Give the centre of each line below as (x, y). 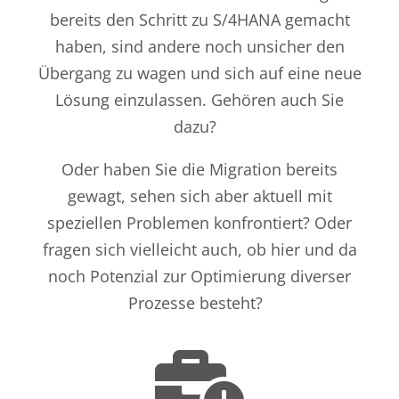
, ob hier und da (297, 250)
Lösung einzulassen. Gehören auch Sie (199, 100)
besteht (227, 303)
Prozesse (163, 303)
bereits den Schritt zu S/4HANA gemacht (199, 20)
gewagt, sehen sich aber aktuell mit (199, 196)
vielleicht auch (181, 250)
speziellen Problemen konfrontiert (175, 223)
